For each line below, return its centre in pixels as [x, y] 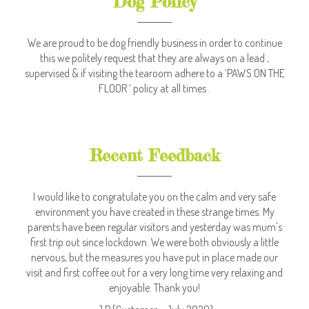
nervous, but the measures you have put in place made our [154, 257]
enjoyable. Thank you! [154, 287]
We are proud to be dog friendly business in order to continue [154, 42]
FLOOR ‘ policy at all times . [154, 88]
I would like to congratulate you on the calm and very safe [154, 196]
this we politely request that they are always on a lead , [154, 58]
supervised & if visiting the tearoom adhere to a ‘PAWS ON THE [154, 73]
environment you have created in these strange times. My [154, 211]
